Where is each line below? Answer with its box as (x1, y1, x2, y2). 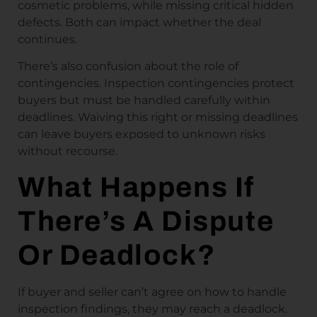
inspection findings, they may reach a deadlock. (18, 301, 287, 316)
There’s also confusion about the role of (18, 59, 238, 74)
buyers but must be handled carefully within (18, 93, 270, 108)
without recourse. (18, 144, 117, 158)
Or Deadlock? (18, 239, 217, 270)
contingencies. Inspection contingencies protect (18, 76, 294, 91)
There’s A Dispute (18, 205, 275, 236)
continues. (18, 32, 77, 46)
